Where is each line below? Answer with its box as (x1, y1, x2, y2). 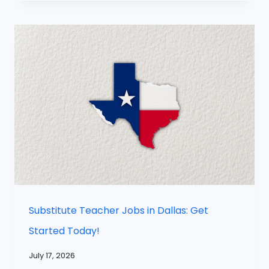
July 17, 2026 (29, 250, 75, 261)
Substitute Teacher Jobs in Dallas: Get (29, 204, 208, 218)
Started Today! (29, 224, 100, 238)
